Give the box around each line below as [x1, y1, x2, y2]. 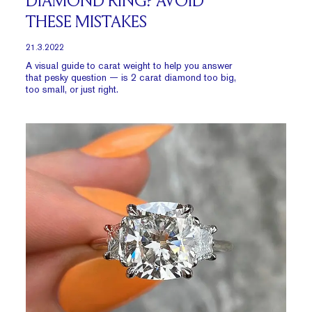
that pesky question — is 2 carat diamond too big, [26, 72, 237, 83]
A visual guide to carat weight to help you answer [26, 60, 233, 71]
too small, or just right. [26, 84, 119, 95]
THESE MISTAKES [26, 15, 148, 31]
